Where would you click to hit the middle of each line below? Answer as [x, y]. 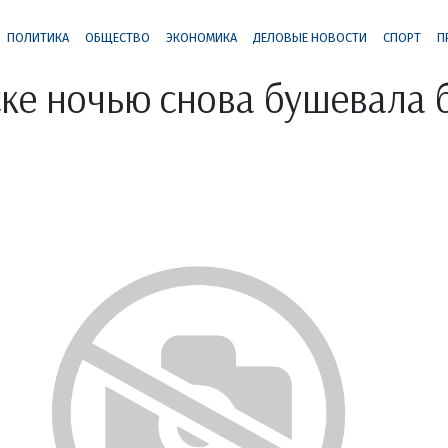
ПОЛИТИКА [37, 37]
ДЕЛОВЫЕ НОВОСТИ [309, 37]
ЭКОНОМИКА [201, 37]
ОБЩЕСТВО [117, 37]
